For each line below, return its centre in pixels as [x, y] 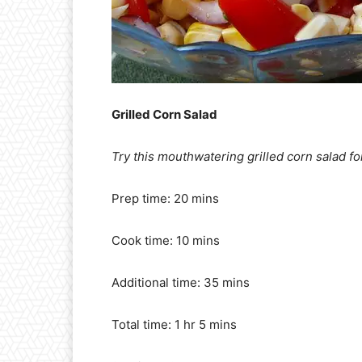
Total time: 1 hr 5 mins [174, 325]
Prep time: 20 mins [165, 199]
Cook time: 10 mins [166, 241]
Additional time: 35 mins [181, 283]
